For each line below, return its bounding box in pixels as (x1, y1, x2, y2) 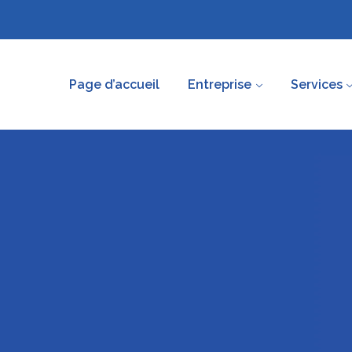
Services (290, 77, 343, 93)
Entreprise (188, 77, 252, 93)
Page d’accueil (69, 77, 160, 93)
